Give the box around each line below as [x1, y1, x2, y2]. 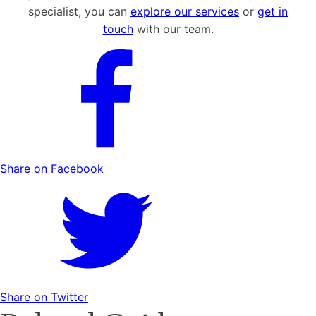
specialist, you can [28, 4, 130, 18]
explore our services [130, 4, 239, 18]
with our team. [133, 21, 214, 36]
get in [257, 4, 288, 18]
